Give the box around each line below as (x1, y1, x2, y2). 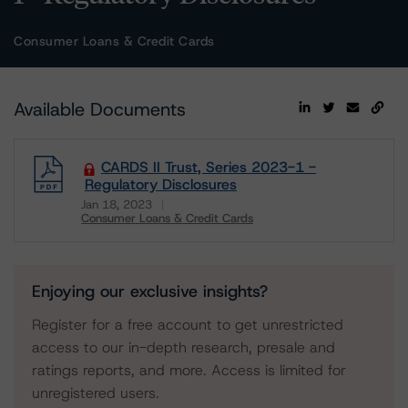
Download (80, 221, 146, 240)
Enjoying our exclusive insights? (32, 280, 268, 302)
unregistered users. (32, 383, 159, 403)
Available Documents (14, 97, 186, 121)
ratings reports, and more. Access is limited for (32, 361, 346, 380)
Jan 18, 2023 (81, 197, 152, 212)
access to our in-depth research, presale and (32, 338, 335, 357)
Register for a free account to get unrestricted (32, 315, 343, 334)
